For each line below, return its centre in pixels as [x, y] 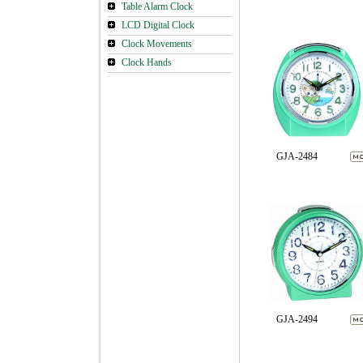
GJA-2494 [297, 319]
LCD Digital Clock [158, 25]
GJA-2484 [297, 156]
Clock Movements [156, 44]
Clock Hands [146, 62]
